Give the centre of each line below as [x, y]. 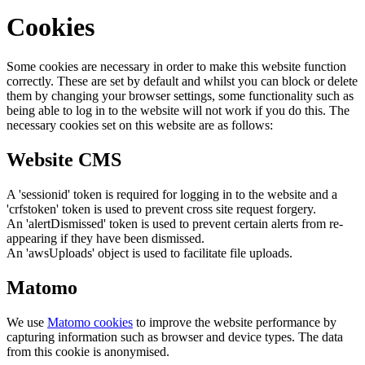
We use [27, 322]
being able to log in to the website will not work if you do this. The [178, 110]
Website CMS [64, 159]
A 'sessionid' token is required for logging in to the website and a [172, 194]
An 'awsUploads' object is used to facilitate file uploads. [150, 253]
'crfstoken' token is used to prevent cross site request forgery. [161, 209]
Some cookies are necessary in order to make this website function [176, 66]
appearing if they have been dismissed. [106, 238]
